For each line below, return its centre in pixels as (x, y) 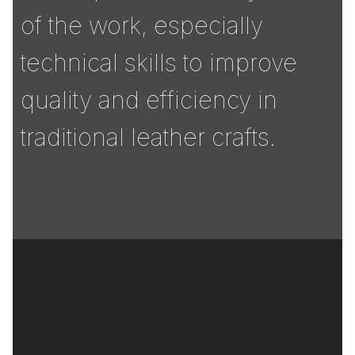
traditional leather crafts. (148, 137)
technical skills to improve (159, 63)
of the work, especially (142, 26)
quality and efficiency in (149, 100)
